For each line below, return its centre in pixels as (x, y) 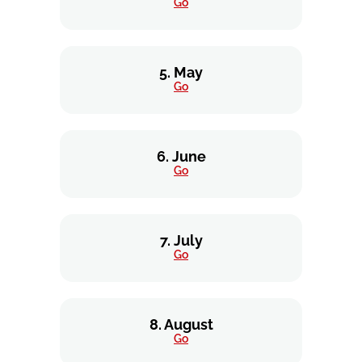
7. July (181, 240)
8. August (181, 324)
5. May (181, 72)
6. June (181, 156)
